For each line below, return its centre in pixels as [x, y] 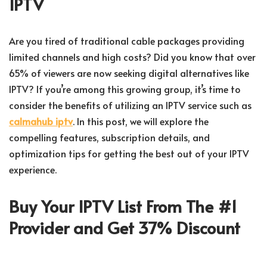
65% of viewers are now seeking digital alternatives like [129, 73]
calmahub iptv [41, 121]
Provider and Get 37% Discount [125, 228]
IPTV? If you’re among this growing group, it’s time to [125, 89]
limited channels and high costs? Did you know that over [132, 57]
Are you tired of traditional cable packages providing [127, 41]
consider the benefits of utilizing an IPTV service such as [130, 105]
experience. [33, 170]
